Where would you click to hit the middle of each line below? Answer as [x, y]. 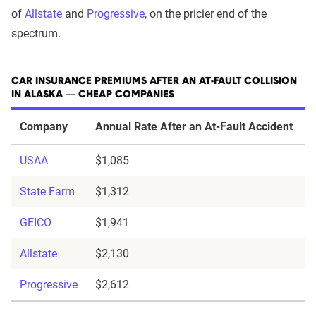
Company [44, 127]
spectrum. [36, 34]
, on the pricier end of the [206, 14]
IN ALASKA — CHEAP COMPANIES [93, 95]
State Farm [47, 192]
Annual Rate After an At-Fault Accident [194, 127]
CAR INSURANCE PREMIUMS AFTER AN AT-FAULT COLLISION [154, 81]
